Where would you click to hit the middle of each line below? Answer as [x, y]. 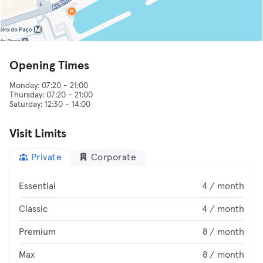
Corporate [113, 157]
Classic [33, 209]
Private [46, 157]
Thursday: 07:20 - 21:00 [51, 95]
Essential [37, 186]
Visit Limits [38, 134]
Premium [37, 232]
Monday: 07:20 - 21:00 [49, 86]
